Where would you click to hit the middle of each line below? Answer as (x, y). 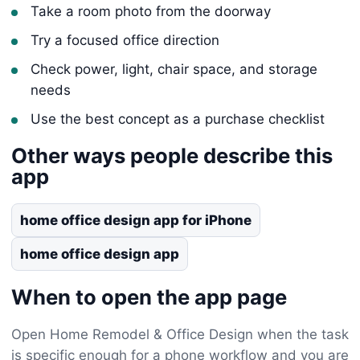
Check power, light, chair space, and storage (174, 69)
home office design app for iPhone (136, 220)
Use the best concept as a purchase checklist (178, 119)
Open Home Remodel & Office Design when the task (180, 334)
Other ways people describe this (172, 155)
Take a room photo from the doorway (151, 11)
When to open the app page (149, 297)
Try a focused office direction (125, 40)
